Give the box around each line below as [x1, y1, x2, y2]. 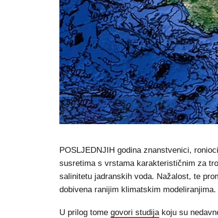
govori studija [110, 208, 159, 217]
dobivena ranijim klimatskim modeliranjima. [59, 185, 216, 194]
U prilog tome [59, 208, 110, 217]
